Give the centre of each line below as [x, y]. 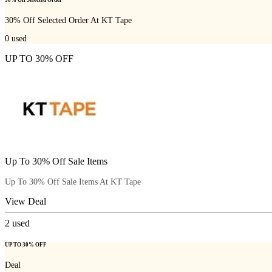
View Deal [25, 201]
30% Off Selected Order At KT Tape [68, 21]
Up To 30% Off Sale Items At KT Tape [73, 182]
